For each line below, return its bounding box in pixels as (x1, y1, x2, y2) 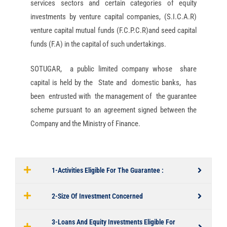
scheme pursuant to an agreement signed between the (30, 105, 197, 115)
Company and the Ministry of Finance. (30, 119, 140, 129)
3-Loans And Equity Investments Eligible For (52, 217, 175, 226)
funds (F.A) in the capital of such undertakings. (30, 39, 166, 49)
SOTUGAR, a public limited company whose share (30, 64, 197, 74)
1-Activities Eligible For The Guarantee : (52, 166, 164, 174)
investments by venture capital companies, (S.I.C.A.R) (30, 12, 197, 21)
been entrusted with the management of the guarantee (30, 92, 197, 101)
